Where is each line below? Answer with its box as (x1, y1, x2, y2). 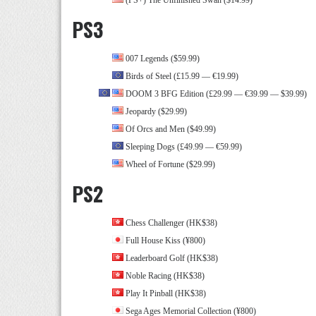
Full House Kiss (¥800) (123, 236, 205, 245)
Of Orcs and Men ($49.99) (123, 124, 216, 134)
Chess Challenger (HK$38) (123, 218, 217, 228)
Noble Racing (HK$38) (123, 271, 205, 281)
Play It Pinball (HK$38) (123, 288, 206, 298)
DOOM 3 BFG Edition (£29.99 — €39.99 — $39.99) (123, 89, 307, 99)
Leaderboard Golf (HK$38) (123, 253, 218, 263)
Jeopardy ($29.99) (123, 107, 187, 116)
